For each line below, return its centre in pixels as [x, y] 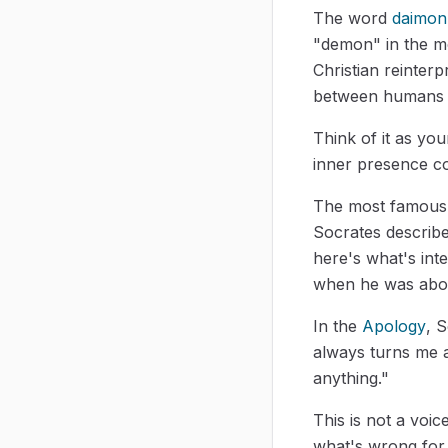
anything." [351, 377]
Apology [394, 325]
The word [352, 17]
